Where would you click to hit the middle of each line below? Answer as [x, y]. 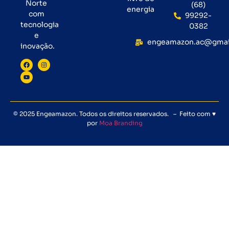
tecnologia [40, 24]
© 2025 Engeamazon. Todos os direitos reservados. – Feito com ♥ [114, 114]
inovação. [38, 46]
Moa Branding [121, 123]
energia [141, 9]
